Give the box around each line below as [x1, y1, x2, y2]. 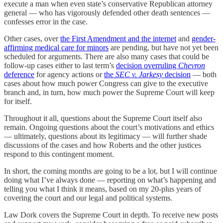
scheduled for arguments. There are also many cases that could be [4, 52, 209, 61]
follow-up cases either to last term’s [4, 61, 116, 70]
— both [191, 70, 217, 79]
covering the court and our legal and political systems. [4, 194, 172, 203]
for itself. [4, 97, 32, 106]
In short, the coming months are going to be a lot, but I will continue [4, 167, 217, 176]
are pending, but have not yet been [109, 43, 219, 52]
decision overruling [116, 61, 178, 70]
